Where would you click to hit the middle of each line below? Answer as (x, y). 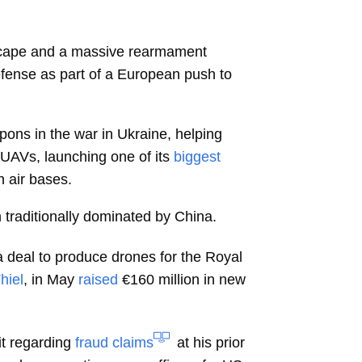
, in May (49, 280)
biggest (198, 157)
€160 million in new (184, 280)
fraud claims (115, 343)
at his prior (211, 343)
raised (99, 280)
